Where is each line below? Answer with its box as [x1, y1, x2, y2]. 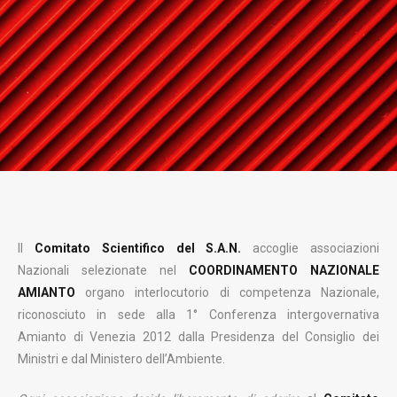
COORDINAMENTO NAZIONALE [189, 263, 379, 277]
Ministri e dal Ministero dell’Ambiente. [18, 352, 225, 366]
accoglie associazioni [241, 241, 380, 255]
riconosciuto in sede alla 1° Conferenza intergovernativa [18, 307, 379, 322]
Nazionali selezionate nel [18, 263, 189, 277]
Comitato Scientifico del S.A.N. [34, 241, 242, 255]
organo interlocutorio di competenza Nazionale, [75, 285, 379, 300]
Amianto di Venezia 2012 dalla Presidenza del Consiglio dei [18, 330, 379, 344]
